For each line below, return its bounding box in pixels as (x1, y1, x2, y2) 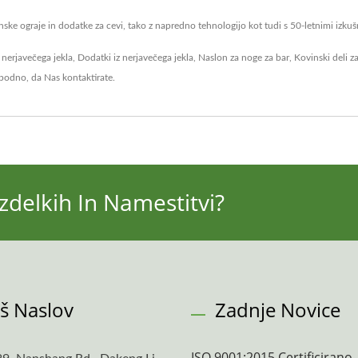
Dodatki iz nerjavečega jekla (78, 53, 193, 62)
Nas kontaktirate (44, 73, 113, 82)
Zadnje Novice (215, 296, 340, 323)
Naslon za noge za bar (198, 53, 289, 62)
